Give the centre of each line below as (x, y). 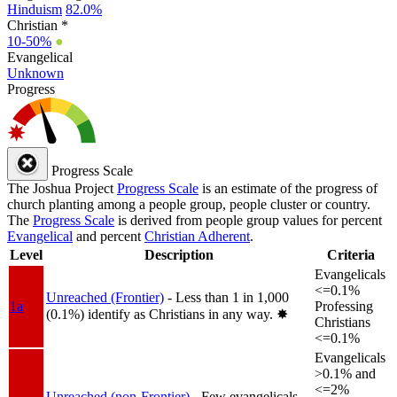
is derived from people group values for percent (248, 220)
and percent (109, 236)
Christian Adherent (197, 236)
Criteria (351, 254)
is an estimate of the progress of (288, 188)
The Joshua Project (62, 188)
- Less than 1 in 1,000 (228, 297)
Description (179, 254)
